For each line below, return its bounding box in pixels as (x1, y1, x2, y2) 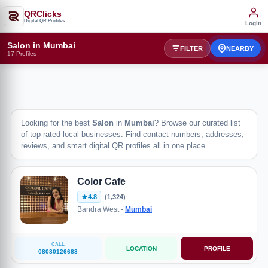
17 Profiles (7, 50, 36, 57)
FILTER (180, 45, 203, 52)
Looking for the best (21, 118, 92, 127)
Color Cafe (77, 176, 126, 187)
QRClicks (24, 8, 62, 19)
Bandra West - (77, 205, 125, 214)
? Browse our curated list (154, 118, 240, 127)
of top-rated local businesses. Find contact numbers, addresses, (21, 130, 244, 139)
